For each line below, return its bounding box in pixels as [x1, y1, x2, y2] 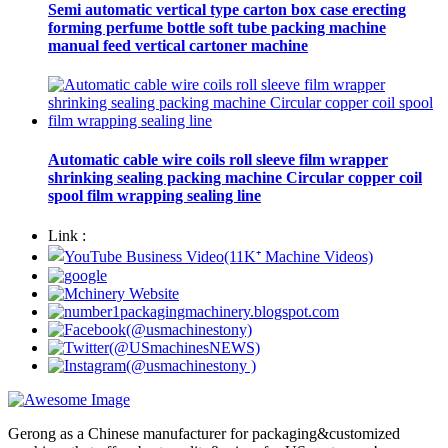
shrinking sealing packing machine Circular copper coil [48, 169, 422, 187]
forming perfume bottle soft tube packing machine [48, 18, 386, 36]
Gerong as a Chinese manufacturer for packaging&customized [8, 424, 400, 442]
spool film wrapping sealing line [48, 187, 261, 205]
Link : [48, 226, 86, 244]
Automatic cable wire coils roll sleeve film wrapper [48, 151, 388, 169]
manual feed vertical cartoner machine [48, 36, 308, 54]
